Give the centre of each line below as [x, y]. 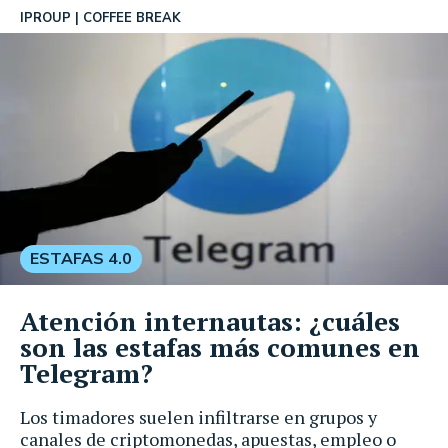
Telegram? [86, 372]
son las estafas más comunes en [220, 346]
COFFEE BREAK [132, 18]
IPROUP [45, 18]
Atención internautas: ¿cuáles [210, 320]
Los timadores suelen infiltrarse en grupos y [198, 416]
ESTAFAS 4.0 [81, 258]
